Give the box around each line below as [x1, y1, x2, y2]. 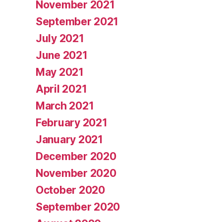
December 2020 [36, 150, 116, 163]
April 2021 [36, 83, 87, 96]
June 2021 [36, 49, 88, 62]
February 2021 [36, 116, 108, 129]
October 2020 [36, 184, 105, 197]
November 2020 [36, 167, 116, 180]
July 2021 [36, 32, 84, 45]
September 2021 [36, 15, 119, 28]
